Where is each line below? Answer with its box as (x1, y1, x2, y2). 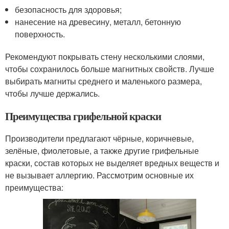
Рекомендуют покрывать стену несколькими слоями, (5, 50, 204, 62)
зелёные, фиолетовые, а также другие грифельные (5, 144, 199, 156)
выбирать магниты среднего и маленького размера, (5, 75, 202, 87)
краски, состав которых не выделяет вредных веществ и (5, 156, 219, 169)
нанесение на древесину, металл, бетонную (15, 15, 181, 28)
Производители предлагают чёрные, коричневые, (5, 132, 194, 144)
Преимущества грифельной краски (5, 108, 161, 124)
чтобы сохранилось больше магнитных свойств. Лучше (5, 62, 214, 75)
